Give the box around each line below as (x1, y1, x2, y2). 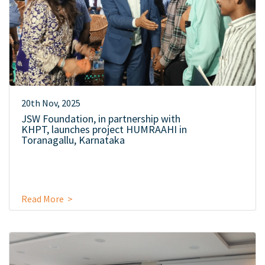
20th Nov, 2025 (21, 97, 80, 109)
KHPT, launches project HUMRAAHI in (21, 122, 187, 136)
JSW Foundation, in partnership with (21, 112, 180, 125)
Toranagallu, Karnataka (21, 133, 125, 147)
